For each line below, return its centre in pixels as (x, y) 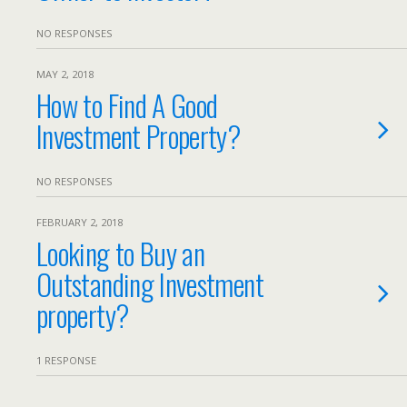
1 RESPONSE (66, 360)
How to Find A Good (127, 105)
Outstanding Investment (150, 284)
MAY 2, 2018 (65, 74)
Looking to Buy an (121, 253)
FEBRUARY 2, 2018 (79, 222)
